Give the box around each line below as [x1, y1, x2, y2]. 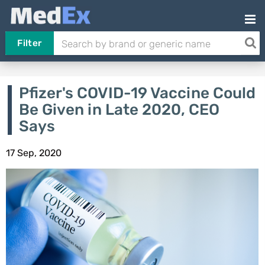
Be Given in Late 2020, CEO [18, 101, 219, 119]
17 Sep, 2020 [5, 147, 62, 159]
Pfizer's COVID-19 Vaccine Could [18, 84, 256, 102]
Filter [17, 38, 42, 49]
